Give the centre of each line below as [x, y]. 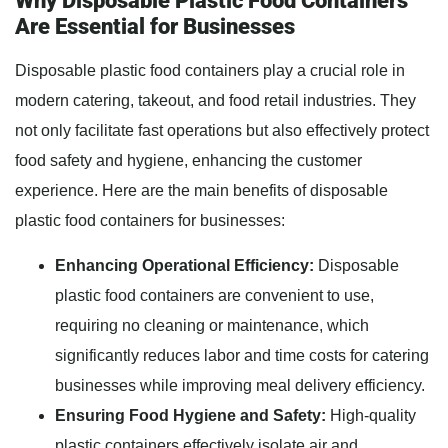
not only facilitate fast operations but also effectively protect [222, 131]
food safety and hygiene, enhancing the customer [188, 161]
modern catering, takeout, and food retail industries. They [215, 101]
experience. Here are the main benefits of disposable [201, 191]
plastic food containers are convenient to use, [214, 296]
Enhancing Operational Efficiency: [186, 266]
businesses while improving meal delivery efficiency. [240, 386]
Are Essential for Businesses [155, 27]
